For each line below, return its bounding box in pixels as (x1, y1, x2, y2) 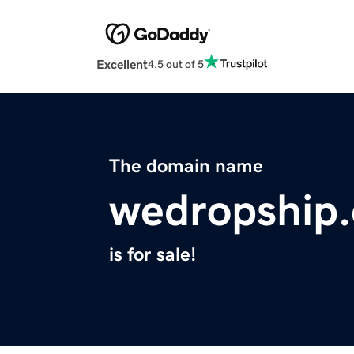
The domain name (109, 156, 263, 176)
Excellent (96, 58, 148, 71)
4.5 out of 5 (148, 58, 204, 70)
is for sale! (109, 245, 196, 265)
